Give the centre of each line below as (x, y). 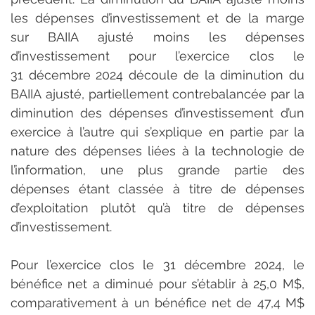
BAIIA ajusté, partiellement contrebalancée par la (157, 94)
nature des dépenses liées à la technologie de (157, 150)
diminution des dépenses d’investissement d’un (157, 112)
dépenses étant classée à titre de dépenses (157, 188)
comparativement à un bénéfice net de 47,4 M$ (157, 302)
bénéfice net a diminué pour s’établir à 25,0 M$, (157, 283)
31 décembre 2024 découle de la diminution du (157, 75)
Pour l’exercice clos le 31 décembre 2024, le (157, 264)
